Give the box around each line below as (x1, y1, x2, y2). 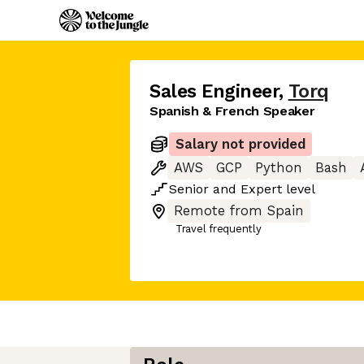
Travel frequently (175, 223, 262, 235)
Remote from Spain (174, 203, 304, 219)
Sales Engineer (149, 80, 279, 102)
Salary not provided (175, 136, 305, 152)
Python (255, 160, 302, 175)
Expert (240, 181, 282, 197)
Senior (169, 181, 209, 197)
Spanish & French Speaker (149, 103, 315, 119)
